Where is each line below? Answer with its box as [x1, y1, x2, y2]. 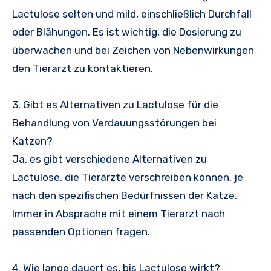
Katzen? [12, 135, 53, 148]
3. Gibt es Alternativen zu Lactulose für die [12, 99, 218, 111]
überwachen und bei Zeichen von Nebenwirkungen [12, 44, 254, 57]
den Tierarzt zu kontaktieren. [12, 62, 153, 75]
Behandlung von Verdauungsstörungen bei [12, 117, 217, 129]
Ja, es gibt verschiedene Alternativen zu [12, 153, 207, 166]
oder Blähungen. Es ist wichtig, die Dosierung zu [12, 26, 241, 39]
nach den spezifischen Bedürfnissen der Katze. [12, 189, 237, 202]
